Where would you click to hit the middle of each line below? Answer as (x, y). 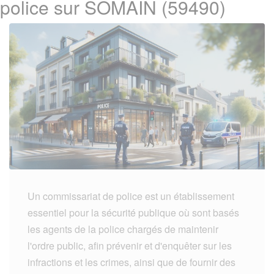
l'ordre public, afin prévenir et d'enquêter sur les (130, 245)
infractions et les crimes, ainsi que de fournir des (131, 262)
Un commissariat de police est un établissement (131, 196)
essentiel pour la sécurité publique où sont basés (133, 212)
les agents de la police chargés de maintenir (123, 229)
